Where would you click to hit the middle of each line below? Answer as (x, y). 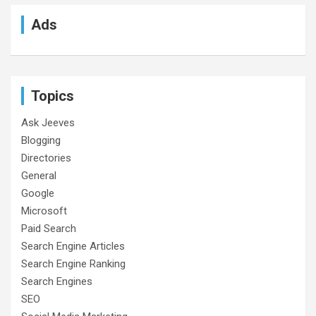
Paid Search (49, 228)
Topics (53, 96)
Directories (46, 158)
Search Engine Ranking (73, 263)
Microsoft (44, 211)
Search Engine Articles (73, 246)
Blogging (41, 140)
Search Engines (57, 281)
